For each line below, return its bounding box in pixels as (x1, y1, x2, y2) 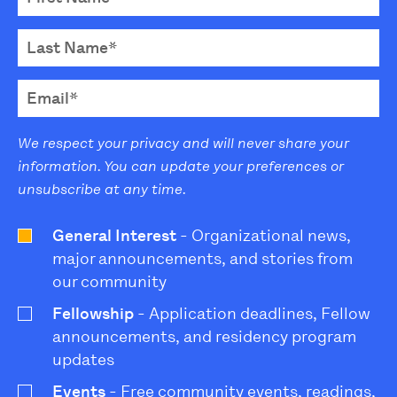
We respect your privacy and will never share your (18, 134, 349, 152)
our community (52, 271, 167, 292)
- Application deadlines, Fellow (134, 303, 370, 323)
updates (52, 349, 114, 370)
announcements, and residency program (52, 326, 356, 346)
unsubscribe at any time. (18, 180, 186, 198)
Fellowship (52, 303, 134, 323)
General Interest (52, 225, 176, 245)
